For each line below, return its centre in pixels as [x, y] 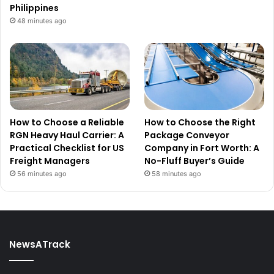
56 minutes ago [42, 173]
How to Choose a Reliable [67, 122]
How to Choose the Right [200, 122]
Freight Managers [50, 161]
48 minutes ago [42, 20]
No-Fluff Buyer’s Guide [195, 161]
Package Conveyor [187, 135]
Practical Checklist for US [67, 148]
